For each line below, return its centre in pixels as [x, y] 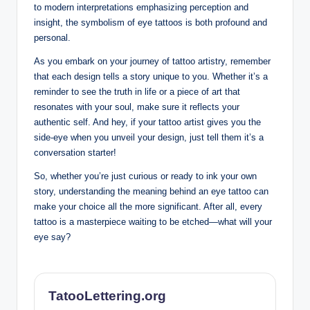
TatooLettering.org [107, 296]
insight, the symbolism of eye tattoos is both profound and [151, 23]
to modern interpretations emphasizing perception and [141, 8]
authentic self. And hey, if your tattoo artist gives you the [147, 122]
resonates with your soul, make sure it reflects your [137, 107]
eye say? [52, 237]
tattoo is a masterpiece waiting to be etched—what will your [153, 222]
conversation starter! [75, 153]
